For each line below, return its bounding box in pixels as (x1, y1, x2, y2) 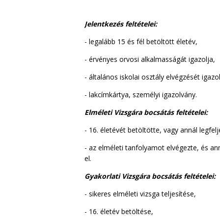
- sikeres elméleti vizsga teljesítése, (84, 189, 196, 198)
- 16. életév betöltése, (84, 206, 153, 216)
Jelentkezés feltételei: (84, 19, 157, 28)
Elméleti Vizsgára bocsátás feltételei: (84, 107, 208, 117)
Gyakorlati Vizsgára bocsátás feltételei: (84, 171, 216, 181)
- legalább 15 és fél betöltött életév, (84, 36, 197, 46)
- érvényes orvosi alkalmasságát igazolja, (84, 54, 215, 64)
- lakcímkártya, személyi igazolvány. (84, 89, 197, 99)
